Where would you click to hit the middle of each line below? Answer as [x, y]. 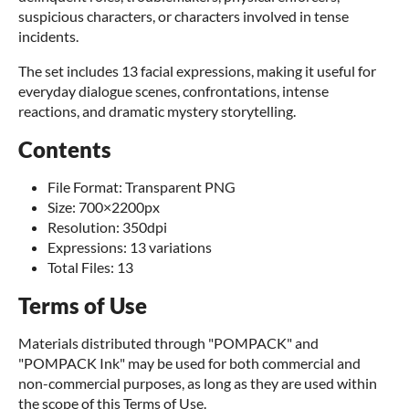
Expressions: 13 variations [130, 247]
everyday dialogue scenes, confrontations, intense [173, 91]
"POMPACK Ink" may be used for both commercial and [189, 363]
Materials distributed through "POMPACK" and [168, 343]
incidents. [48, 36]
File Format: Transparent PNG [142, 187]
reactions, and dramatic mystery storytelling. [157, 111]
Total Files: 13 [90, 267]
